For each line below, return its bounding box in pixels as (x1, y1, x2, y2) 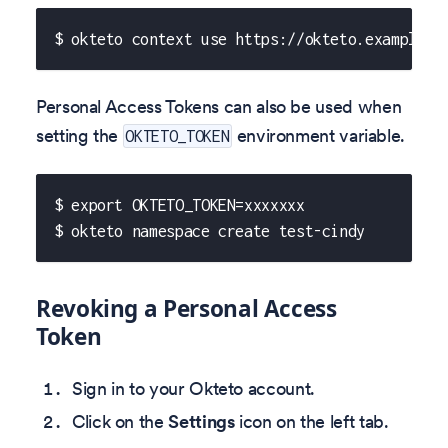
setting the (36, 124, 123, 148)
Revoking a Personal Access (36, 293, 337, 325)
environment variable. (231, 124, 406, 148)
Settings (168, 410, 235, 434)
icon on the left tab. (234, 410, 389, 434)
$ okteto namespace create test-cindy (54, 221, 366, 240)
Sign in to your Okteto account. (72, 376, 315, 400)
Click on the (72, 410, 169, 434)
